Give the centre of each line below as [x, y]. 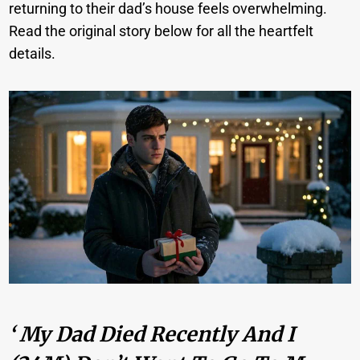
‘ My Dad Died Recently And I [152, 335]
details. [33, 54]
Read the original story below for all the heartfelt [162, 31]
